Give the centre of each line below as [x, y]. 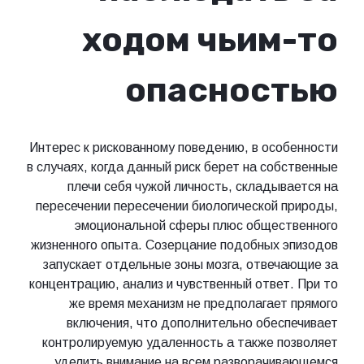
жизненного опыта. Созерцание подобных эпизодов [184, 245]
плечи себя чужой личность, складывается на [203, 186]
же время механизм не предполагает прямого [204, 303]
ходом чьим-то [210, 40]
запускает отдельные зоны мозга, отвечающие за [191, 264]
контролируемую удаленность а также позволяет [190, 342]
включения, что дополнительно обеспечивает [202, 323]
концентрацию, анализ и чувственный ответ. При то [184, 284]
